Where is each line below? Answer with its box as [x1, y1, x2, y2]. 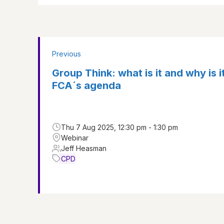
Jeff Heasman [61, 143, 106, 152]
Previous [52, 49, 81, 58]
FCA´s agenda [52, 79, 121, 92]
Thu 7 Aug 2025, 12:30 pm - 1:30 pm [61, 122, 178, 131]
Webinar [61, 133, 88, 142]
